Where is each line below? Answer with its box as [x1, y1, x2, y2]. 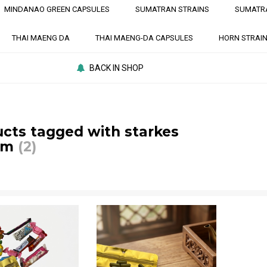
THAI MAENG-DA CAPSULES [95, 33, 193, 42]
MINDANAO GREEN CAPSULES [4, 5, 110, 14]
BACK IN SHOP [89, 63, 144, 73]
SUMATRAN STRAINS [135, 5, 209, 14]
